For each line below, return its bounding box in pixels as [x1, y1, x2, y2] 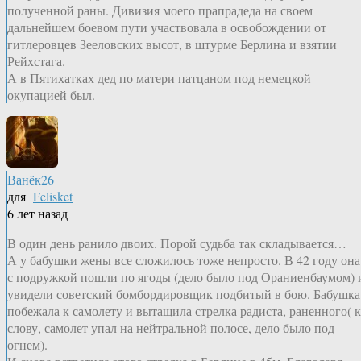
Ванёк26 [7, 171, 54, 189]
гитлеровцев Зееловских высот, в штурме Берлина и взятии [7, 35, 337, 53]
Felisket [33, 188, 73, 205]
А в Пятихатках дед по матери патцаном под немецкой [7, 69, 311, 87]
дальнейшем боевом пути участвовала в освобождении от [7, 19, 326, 36]
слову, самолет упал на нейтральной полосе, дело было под [7, 319, 334, 337]
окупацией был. [7, 86, 95, 104]
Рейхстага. [7, 52, 65, 70]
